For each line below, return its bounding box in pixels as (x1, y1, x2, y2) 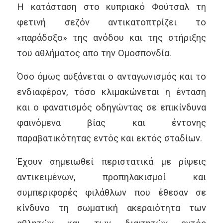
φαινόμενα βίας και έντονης (16, 117, 207, 128)
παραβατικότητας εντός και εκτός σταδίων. (16, 132, 202, 143)
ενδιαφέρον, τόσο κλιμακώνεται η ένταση (16, 86, 207, 97)
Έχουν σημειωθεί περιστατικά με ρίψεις (16, 156, 207, 167)
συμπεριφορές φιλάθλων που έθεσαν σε (16, 187, 207, 198)
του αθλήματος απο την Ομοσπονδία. (16, 48, 171, 59)
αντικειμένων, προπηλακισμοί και (16, 171, 207, 182)
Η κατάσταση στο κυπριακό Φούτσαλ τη (16, 1, 207, 12)
